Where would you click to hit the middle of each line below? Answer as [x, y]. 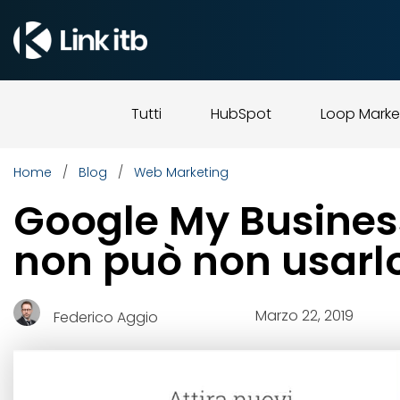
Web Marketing [181, 172]
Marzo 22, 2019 [305, 315]
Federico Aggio [106, 317]
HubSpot [241, 114]
